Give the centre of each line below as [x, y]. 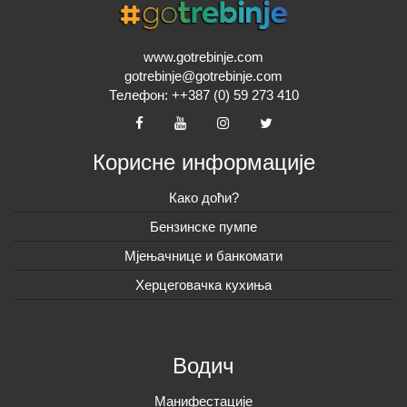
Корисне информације [203, 162]
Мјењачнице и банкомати [203, 255]
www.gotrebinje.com [203, 56]
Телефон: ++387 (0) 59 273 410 [203, 94]
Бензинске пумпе [203, 226]
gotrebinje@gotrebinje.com [203, 75]
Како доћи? [203, 197]
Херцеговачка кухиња [203, 284]
